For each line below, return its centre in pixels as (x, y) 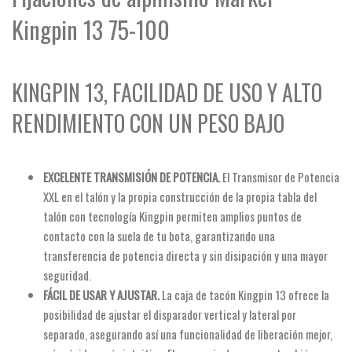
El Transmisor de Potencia (280, 176)
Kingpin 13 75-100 (91, 30)
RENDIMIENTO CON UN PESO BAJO (148, 123)
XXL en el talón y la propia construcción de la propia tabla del (180, 196)
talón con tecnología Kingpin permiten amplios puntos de (172, 216)
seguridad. (67, 275)
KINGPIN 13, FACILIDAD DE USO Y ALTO (167, 93)
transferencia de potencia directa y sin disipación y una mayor (185, 255)
